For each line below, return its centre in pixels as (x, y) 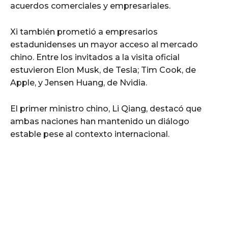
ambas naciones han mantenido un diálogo (100, 121)
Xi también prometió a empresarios (84, 32)
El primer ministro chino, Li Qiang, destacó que (106, 108)
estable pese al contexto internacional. (90, 134)
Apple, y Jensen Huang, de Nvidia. (79, 82)
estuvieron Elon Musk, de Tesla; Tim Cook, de (103, 70)
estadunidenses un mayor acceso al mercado (104, 44)
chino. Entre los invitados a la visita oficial (95, 57)
